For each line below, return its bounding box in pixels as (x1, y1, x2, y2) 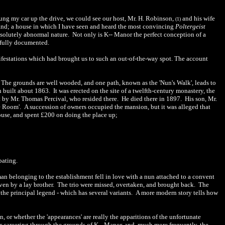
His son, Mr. (185, 95, 217, 102)
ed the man (106, 103, 136, 110)
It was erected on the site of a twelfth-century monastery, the (53, 87, 215, 94)
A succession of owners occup (23, 103, 104, 110)
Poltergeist (175, 23, 205, 30)
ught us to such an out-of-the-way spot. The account (67, 55, 208, 62)
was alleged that (165, 103, 210, 110)
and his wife (181, 15, 215, 22)
